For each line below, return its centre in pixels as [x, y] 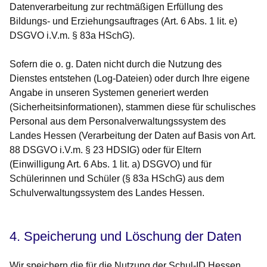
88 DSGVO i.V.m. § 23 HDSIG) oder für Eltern [105, 150]
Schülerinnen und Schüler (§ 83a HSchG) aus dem [117, 179]
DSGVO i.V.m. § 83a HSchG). [72, 36]
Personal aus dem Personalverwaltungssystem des [118, 122]
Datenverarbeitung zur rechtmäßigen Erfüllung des [116, 7]
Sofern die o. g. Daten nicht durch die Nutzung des [116, 64]
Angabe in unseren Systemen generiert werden [109, 93]
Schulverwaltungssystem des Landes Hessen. [107, 193]
